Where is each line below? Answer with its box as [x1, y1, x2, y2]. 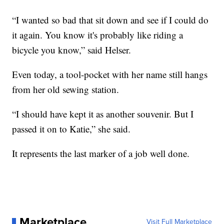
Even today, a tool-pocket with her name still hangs [12, 68, 208, 81]
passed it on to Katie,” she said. [12, 122, 131, 135]
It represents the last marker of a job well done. [12, 147, 190, 160]
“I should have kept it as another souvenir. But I [12, 107, 194, 120]
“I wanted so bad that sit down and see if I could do [12, 13, 209, 26]
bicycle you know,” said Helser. [12, 43, 131, 56]
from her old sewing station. [12, 83, 119, 96]
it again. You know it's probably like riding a [12, 28, 183, 41]
